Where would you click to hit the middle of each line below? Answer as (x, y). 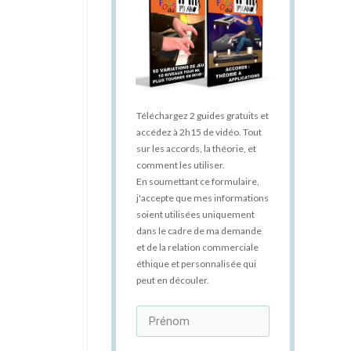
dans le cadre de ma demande (199, 231)
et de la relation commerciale (197, 247)
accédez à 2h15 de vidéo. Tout (199, 132)
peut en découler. (173, 280)
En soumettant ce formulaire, (198, 181)
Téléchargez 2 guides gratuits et (203, 116)
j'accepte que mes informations (203, 198)
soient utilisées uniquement (195, 214)
